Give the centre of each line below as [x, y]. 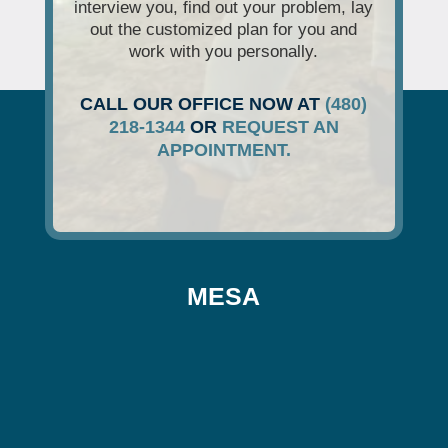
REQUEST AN [280, 127]
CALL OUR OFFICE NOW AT [203, 104]
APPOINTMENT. [223, 150]
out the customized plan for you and [224, 30]
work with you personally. [224, 52]
